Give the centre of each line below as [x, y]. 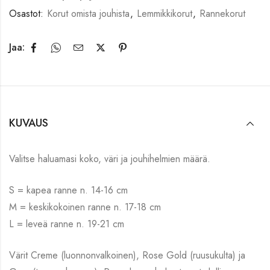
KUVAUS [29, 123]
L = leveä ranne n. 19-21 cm [67, 224]
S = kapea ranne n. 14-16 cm [68, 190]
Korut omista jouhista [88, 13]
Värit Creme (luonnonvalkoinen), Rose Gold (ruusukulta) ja [127, 255]
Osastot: [28, 13]
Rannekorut [222, 13]
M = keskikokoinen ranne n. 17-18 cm [85, 207]
